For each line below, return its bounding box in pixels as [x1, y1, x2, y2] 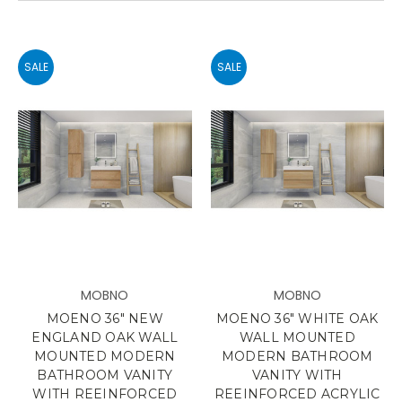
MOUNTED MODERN [34, 348, 176, 364]
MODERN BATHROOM [221, 348, 373, 364]
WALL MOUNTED [239, 329, 355, 345]
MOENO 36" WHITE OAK [215, 310, 379, 327]
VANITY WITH [251, 367, 343, 383]
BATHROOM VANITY [37, 367, 173, 383]
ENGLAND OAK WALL [31, 329, 179, 345]
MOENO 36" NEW [46, 310, 163, 327]
